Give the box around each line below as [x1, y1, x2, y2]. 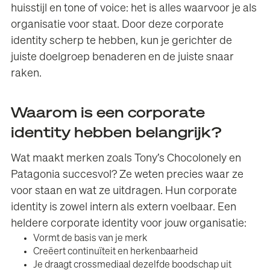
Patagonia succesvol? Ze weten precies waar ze [11, 169, 244, 180]
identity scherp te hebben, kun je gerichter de [11, 36, 233, 47]
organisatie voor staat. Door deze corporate [11, 19, 224, 31]
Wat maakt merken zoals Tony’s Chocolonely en [11, 152, 242, 164]
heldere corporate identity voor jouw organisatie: [11, 218, 247, 229]
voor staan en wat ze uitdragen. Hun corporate [11, 185, 237, 196]
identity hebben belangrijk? [11, 125, 222, 140]
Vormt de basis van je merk [33, 233, 148, 243]
